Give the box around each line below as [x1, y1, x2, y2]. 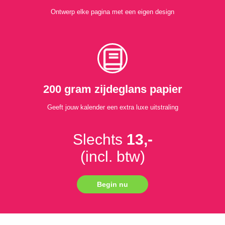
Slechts [72, 131, 127, 148]
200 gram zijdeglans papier [43, 83, 182, 96]
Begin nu [97, 180, 128, 189]
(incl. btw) [80, 148, 145, 165]
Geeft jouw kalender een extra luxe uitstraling [47, 103, 178, 111]
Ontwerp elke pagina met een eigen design [51, 8, 174, 16]
